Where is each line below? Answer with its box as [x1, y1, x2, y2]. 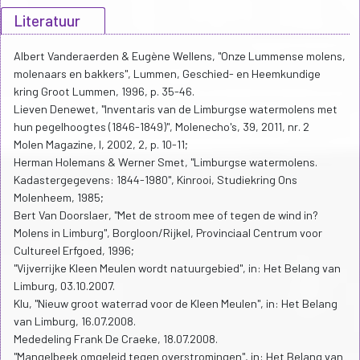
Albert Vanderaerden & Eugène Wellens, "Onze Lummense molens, [14, 49, 346, 63]
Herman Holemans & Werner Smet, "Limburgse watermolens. [14, 155, 317, 170]
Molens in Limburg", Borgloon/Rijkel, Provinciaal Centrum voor [14, 226, 322, 240]
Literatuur [14, 11, 80, 31]
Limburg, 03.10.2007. [14, 279, 115, 293]
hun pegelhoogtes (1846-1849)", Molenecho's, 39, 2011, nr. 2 [14, 120, 309, 134]
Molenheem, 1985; [14, 190, 104, 205]
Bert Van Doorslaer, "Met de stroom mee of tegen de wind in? [14, 208, 318, 223]
